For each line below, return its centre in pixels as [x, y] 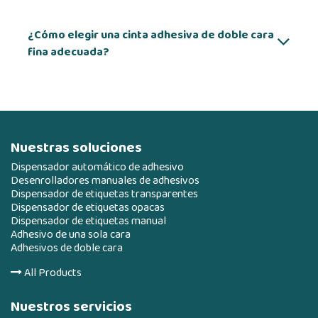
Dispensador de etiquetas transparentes [104, 194]
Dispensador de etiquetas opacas [88, 208]
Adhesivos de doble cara [67, 248]
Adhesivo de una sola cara [71, 235]
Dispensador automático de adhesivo [97, 167]
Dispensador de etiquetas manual [88, 221]
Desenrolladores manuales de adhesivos [105, 181]
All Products [52, 273]
